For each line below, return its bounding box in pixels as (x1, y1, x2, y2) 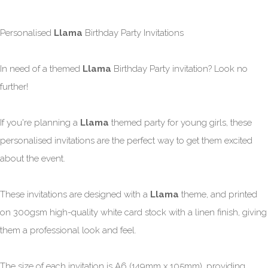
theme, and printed (179, 188, 257, 200)
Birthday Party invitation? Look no (111, 63, 248, 74)
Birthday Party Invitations (83, 27, 184, 38)
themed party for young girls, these (109, 117, 252, 128)
